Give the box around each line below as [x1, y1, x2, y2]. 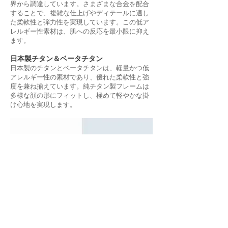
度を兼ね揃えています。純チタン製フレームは [10, 82, 149, 91]
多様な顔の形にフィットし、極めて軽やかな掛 [10, 92, 149, 100]
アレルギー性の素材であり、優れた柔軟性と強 [10, 73, 149, 81]
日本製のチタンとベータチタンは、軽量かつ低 [10, 64, 149, 72]
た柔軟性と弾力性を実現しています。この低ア [10, 18, 149, 26]
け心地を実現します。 [10, 101, 76, 109]
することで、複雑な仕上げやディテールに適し [10, 9, 149, 17]
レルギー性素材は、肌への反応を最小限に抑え [10, 27, 149, 36]
